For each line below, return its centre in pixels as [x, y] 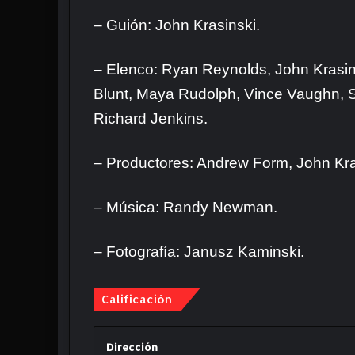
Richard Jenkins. [151, 119]
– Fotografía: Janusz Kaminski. [199, 252]
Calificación [137, 300]
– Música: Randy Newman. [185, 208]
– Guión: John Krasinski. [177, 25]
